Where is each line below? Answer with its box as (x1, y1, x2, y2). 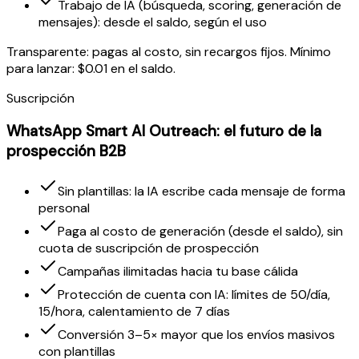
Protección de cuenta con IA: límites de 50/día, (58, 286, 330, 304)
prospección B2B (6, 141, 126, 162)
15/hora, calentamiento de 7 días (38, 303, 230, 321)
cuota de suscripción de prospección (38, 240, 259, 257)
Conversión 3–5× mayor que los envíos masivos (58, 326, 335, 344)
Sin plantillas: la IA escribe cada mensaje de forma (58, 183, 345, 200)
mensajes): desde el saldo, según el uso (38, 13, 267, 30)
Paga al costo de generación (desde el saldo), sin (58, 223, 343, 240)
